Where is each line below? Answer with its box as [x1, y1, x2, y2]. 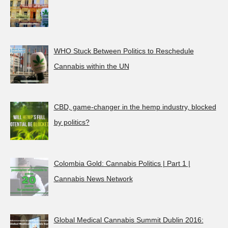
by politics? [53, 118, 90, 127]
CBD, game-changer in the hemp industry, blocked [53, 103, 216, 111]
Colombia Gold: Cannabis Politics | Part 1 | [53, 159, 190, 168]
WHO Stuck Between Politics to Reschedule [53, 46, 194, 55]
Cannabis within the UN [53, 62, 129, 70]
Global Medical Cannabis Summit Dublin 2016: [53, 215, 204, 224]
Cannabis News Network [53, 175, 133, 183]
